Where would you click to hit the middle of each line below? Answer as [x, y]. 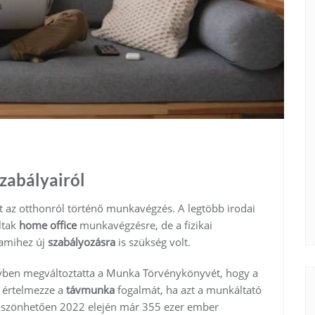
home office [48, 225]
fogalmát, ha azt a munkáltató [189, 289]
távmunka [92, 289]
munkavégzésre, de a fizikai [144, 225]
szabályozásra [83, 242]
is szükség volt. [154, 242]
